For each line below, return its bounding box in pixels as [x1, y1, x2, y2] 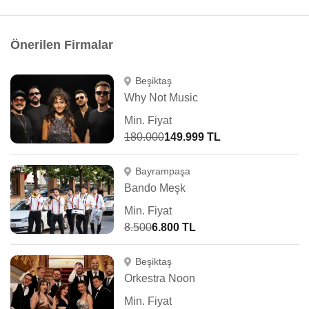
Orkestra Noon [124, 272, 195, 284]
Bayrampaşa [134, 166, 190, 177]
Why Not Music [124, 92, 198, 103]
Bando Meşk [124, 182, 186, 194]
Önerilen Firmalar [10, 38, 113, 52]
